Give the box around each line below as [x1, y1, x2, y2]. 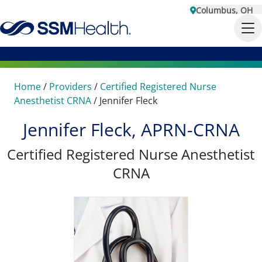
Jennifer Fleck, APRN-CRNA [22, 118, 240, 142]
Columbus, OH [196, 5, 253, 16]
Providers [49, 80, 92, 93]
